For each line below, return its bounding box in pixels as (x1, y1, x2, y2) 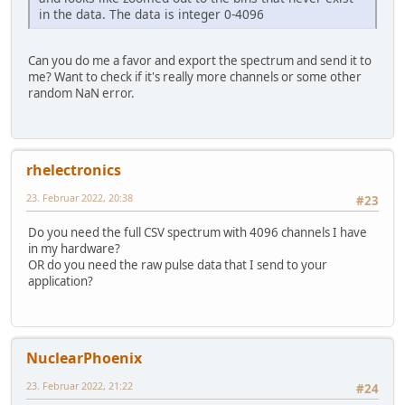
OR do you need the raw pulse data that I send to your (28, 256, 327, 273)
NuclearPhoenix (26, 347, 142, 368)
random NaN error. (28, 84, 135, 101)
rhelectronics (26, 160, 121, 181)
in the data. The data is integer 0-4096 (39, 5, 264, 23)
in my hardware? (28, 240, 120, 257)
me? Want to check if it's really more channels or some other (28, 68, 362, 85)
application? (28, 272, 93, 289)
